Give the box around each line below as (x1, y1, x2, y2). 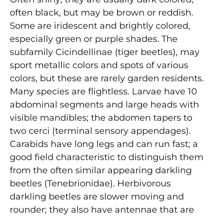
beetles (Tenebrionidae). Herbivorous (10, 178, 171, 189)
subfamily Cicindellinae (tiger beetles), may (10, 46, 200, 57)
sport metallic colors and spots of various (10, 59, 188, 71)
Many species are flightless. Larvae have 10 (10, 86, 197, 97)
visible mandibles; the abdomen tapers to (10, 112, 192, 123)
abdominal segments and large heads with (10, 99, 199, 110)
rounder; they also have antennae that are (10, 204, 194, 215)
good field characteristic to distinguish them (10, 151, 203, 163)
